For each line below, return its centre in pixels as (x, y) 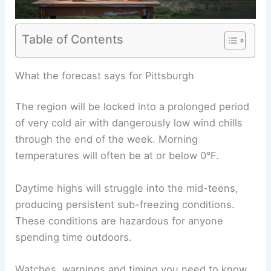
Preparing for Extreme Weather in (142, 75)
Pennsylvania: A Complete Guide (93, 92)
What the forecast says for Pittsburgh (105, 123)
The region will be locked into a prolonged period (132, 154)
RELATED (38, 75)
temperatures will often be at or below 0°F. (117, 203)
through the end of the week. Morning (107, 187)
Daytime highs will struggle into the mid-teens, (127, 236)
